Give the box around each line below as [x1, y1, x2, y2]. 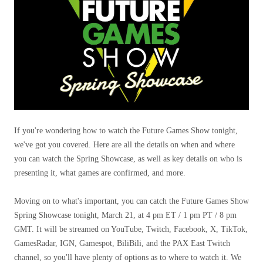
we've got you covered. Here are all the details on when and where [14, 140, 235, 149]
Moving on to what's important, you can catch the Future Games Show [14, 197, 249, 205]
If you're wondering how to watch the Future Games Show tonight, [14, 126, 238, 135]
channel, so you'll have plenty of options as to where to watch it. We [14, 253, 241, 262]
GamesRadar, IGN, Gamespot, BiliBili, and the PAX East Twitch [14, 239, 230, 248]
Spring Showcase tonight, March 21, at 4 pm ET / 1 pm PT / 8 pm [14, 211, 237, 220]
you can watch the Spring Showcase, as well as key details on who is [14, 154, 242, 163]
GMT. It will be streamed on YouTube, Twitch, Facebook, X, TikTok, [14, 225, 248, 234]
